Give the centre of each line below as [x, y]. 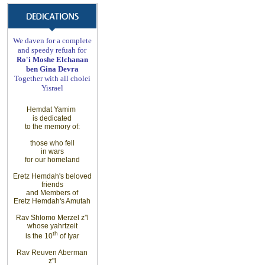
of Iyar [68, 236]
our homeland [57, 160]
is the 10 [39, 236]
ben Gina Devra [52, 69]
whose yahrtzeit [52, 226]
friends [52, 185]
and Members [48, 193]
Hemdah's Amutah [61, 201]
